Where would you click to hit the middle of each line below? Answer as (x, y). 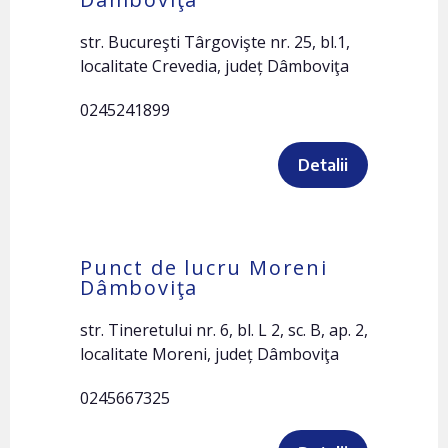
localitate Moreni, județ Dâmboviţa (209, 354)
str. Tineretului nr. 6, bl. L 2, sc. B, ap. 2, (224, 330)
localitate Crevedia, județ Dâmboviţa (214, 66)
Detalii (323, 165)
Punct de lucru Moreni (204, 267)
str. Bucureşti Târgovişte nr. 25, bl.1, (215, 42)
